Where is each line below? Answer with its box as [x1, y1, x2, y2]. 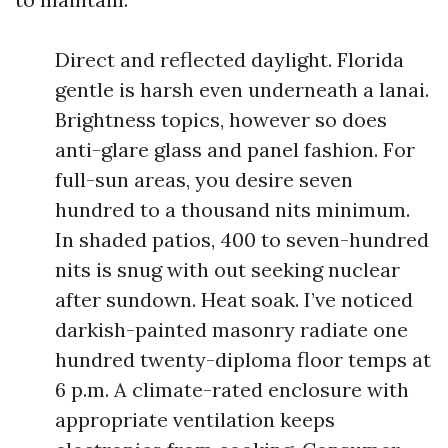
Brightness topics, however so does [55, 107, 387, 132]
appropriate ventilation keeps [55, 407, 335, 432]
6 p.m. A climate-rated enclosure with [55, 377, 409, 402]
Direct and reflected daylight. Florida [55, 47, 404, 72]
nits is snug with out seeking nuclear [55, 257, 400, 282]
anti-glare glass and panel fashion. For [55, 137, 415, 162]
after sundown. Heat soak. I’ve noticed [55, 287, 413, 312]
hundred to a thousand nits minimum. [55, 197, 410, 222]
